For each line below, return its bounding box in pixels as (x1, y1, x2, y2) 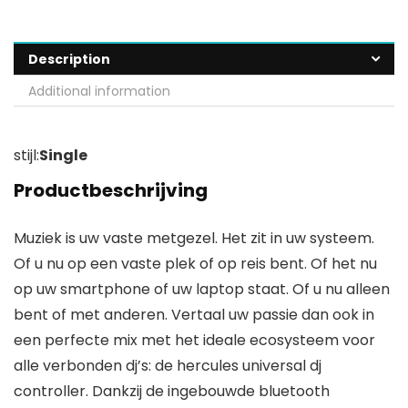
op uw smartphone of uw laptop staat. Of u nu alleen (14, 279, 390, 301)
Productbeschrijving (14, 178, 208, 204)
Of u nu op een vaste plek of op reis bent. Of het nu (14, 253, 377, 275)
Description (28, 50, 110, 69)
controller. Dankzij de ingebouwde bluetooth (14, 381, 330, 403)
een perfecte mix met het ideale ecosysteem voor (14, 330, 375, 352)
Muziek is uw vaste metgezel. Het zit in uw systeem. (14, 228, 374, 250)
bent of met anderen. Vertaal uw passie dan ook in (14, 304, 374, 326)
